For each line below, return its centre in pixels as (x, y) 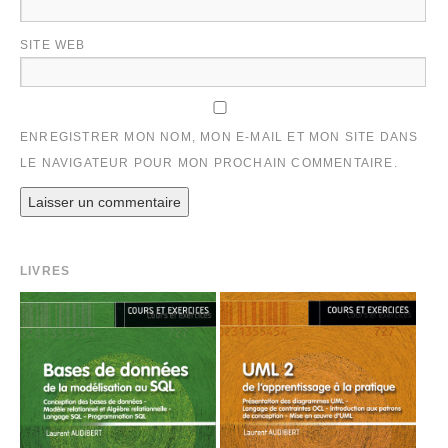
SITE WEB (53, 44)
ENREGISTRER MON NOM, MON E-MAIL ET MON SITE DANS (219, 136)
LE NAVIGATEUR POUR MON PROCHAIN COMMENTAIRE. (209, 162)
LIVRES (45, 270)
